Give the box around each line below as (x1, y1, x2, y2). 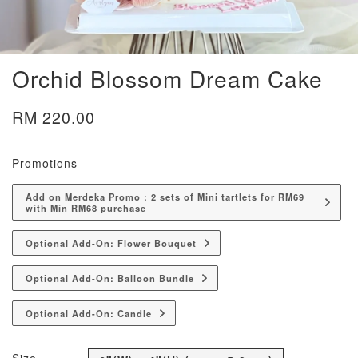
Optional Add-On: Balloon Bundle (26, 272, 194, 284)
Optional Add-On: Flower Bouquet (26, 237, 197, 249)
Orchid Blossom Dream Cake (12, 62, 323, 94)
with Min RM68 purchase (26, 201, 146, 214)
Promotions (12, 155, 78, 171)
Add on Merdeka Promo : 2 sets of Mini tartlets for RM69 (26, 190, 304, 203)
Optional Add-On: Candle (26, 307, 152, 320)
